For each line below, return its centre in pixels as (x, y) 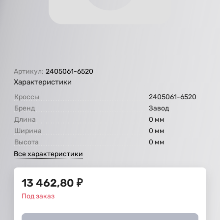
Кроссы (27, 97)
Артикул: (29, 71)
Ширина (28, 131)
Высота (27, 142)
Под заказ (38, 196)
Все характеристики (48, 154)
